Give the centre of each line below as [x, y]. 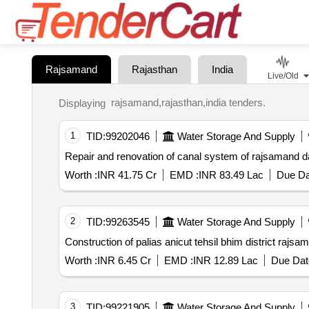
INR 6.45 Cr [124, 261]
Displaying [84, 103]
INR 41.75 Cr [127, 175]
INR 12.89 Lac [225, 261]
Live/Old [283, 76]
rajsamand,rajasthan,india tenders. [188, 103]
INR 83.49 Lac [231, 175]
